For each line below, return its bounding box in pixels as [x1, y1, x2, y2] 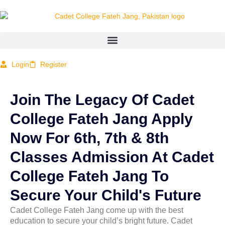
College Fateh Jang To [10, 167, 169, 184]
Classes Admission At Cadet [10, 148, 214, 165]
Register [40, 60, 67, 68]
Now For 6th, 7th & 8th [10, 129, 169, 146]
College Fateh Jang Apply [10, 110, 193, 127]
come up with [106, 205, 153, 214]
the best [155, 205, 183, 214]
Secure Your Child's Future [10, 186, 201, 203]
